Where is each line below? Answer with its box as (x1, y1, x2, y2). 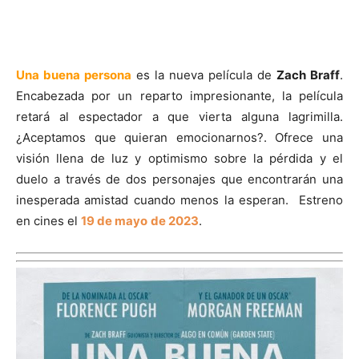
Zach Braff (276, 67, 340, 83)
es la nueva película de (131, 67, 276, 83)
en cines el (16, 213, 81, 229)
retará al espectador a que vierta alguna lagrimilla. (16, 109, 343, 125)
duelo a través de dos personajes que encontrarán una (16, 171, 343, 188)
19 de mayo (81, 213, 147, 229)
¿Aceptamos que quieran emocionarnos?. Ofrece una (16, 130, 343, 146)
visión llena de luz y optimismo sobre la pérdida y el (16, 151, 343, 167)
